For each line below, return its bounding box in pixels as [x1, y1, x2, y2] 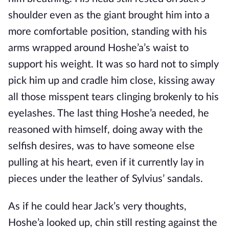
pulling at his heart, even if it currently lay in [8, 157, 204, 168]
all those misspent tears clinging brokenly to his [8, 92, 219, 102]
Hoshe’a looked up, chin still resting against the [8, 218, 217, 228]
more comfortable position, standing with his [8, 27, 207, 37]
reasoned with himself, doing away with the [8, 125, 203, 135]
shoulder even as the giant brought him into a [8, 10, 210, 20]
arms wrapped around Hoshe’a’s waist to [8, 43, 189, 53]
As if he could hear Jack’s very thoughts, [8, 201, 187, 212]
